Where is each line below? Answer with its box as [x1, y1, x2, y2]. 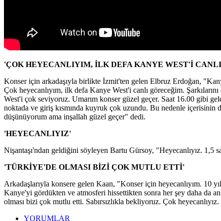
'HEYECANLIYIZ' [4, 129, 71, 138]
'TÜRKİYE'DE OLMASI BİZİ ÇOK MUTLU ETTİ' [4, 162, 184, 171]
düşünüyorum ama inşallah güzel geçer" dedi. [4, 112, 146, 121]
